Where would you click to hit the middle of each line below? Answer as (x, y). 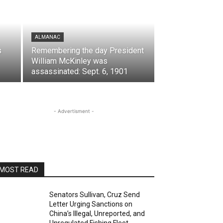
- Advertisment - (74, 111)
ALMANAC (48, 37)
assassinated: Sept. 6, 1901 (80, 71)
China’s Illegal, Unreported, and (97, 214)
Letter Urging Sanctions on (91, 204)
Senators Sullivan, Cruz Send (95, 195)
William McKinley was (69, 61)
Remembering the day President (88, 51)
